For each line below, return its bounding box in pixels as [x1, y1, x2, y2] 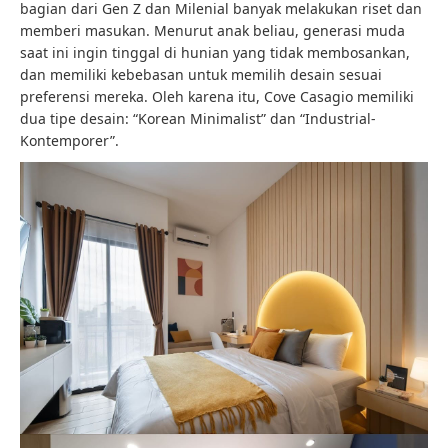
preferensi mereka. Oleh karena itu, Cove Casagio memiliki [20, 87, 414, 107]
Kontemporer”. [20, 131, 119, 151]
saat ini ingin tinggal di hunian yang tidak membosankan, [20, 43, 410, 63]
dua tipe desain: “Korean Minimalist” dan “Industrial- [20, 109, 376, 129]
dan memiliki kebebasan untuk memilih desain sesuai [20, 65, 382, 85]
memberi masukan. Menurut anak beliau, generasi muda [20, 21, 405, 41]
